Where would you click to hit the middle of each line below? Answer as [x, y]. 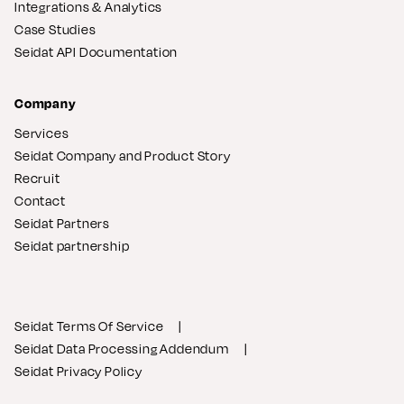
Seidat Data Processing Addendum [122, 348]
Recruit [37, 178]
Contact [40, 200]
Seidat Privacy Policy [78, 371]
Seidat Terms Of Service [89, 326]
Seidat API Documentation [96, 51]
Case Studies [55, 29]
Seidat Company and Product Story [123, 155]
